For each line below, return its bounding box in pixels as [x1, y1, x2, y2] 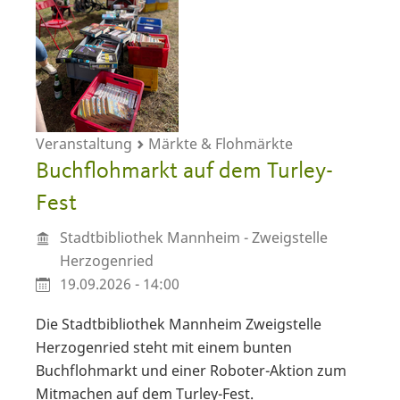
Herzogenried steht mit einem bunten [36, 337, 292, 358]
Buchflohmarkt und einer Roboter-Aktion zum [36, 361, 346, 381]
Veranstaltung [36, 133, 136, 154]
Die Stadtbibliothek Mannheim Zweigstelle [36, 314, 321, 335]
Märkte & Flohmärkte [145, 133, 293, 154]
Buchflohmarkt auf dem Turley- [36, 159, 333, 183]
